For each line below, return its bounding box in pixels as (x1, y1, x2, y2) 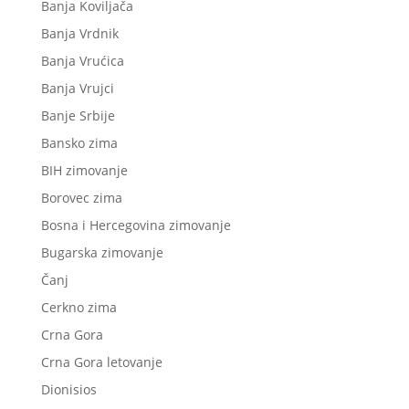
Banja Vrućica (40, 52, 124, 70)
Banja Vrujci (40, 79, 114, 98)
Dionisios (40, 381, 97, 399)
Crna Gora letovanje (40, 353, 163, 372)
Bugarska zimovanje (40, 244, 163, 262)
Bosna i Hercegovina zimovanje (40, 216, 231, 235)
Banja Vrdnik (40, 25, 119, 43)
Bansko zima (40, 134, 118, 152)
